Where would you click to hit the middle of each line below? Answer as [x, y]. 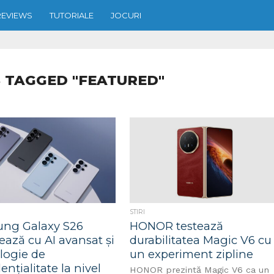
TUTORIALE [72, 15]
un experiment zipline [192, 254]
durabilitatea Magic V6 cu [201, 240]
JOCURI [126, 15]
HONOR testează [177, 226]
